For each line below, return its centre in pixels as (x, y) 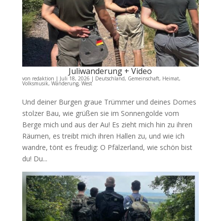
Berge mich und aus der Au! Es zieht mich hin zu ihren (107, 124)
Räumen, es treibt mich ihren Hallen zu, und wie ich (103, 136)
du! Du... (35, 158)
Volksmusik (35, 83)
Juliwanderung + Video (110, 71)
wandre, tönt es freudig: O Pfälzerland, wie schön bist (107, 147)
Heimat (170, 78)
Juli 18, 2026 (74, 78)
